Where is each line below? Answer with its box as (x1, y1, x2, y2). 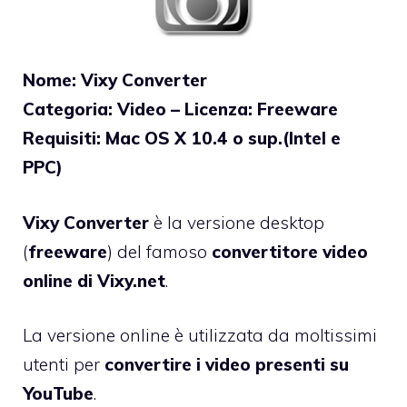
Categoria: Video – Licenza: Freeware (23, 98, 338, 121)
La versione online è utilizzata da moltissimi (23, 324, 377, 347)
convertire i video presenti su (104, 353, 349, 376)
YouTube (23, 382, 94, 405)
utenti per (23, 353, 104, 376)
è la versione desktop (149, 211, 324, 233)
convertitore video (212, 240, 368, 263)
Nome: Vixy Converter (23, 69, 207, 92)
